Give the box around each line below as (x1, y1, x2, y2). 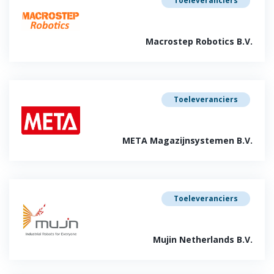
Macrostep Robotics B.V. (146, 35, 253, 47)
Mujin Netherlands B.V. (153, 234, 253, 245)
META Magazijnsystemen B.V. (122, 135, 253, 146)
